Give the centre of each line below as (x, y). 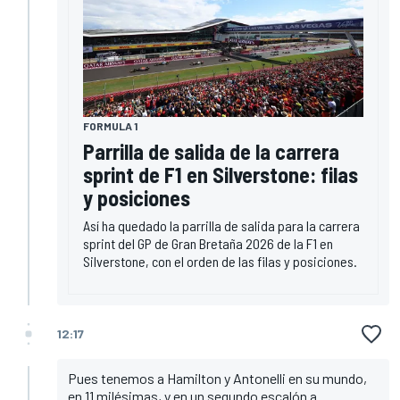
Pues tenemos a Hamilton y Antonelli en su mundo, (217, 378)
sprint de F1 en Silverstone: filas (221, 174)
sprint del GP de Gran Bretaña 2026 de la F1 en (208, 243)
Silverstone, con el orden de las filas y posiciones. (220, 261)
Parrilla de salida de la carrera (211, 151)
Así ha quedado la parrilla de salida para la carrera (221, 225)
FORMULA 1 (110, 125)
